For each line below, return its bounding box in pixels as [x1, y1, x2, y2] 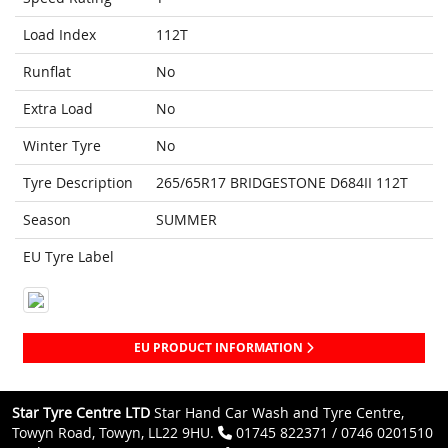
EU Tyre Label [23, 247, 114, 267]
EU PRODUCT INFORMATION [134, 339, 306, 357]
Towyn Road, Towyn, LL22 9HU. [12, 423, 218, 443]
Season [23, 210, 71, 230]
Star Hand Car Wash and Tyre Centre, [150, 403, 404, 423]
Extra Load [23, 99, 93, 119]
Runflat [23, 62, 71, 82]
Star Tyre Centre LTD [12, 403, 150, 423]
